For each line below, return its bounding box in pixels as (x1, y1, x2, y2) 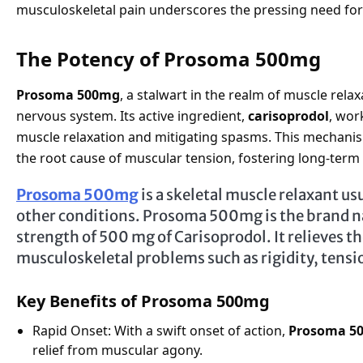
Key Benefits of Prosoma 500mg (16, 289, 270, 312)
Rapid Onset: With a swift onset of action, (32, 321, 288, 340)
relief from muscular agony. (32, 340, 203, 359)
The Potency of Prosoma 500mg (16, 45, 321, 72)
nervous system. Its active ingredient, (16, 106, 248, 125)
